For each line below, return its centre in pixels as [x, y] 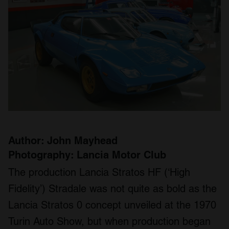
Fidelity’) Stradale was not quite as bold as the [112, 189]
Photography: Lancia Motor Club [87, 155]
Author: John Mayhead [63, 141]
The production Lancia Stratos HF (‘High [99, 173]
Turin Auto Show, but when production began [109, 222]
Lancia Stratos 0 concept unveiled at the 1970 [112, 205]
